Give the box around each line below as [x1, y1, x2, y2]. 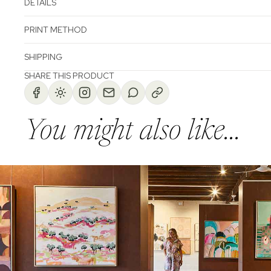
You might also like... [24, 117, 241, 147]
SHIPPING [24, 51, 62, 62]
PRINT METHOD [24, 24, 87, 35]
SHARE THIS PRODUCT [24, 70, 114, 81]
